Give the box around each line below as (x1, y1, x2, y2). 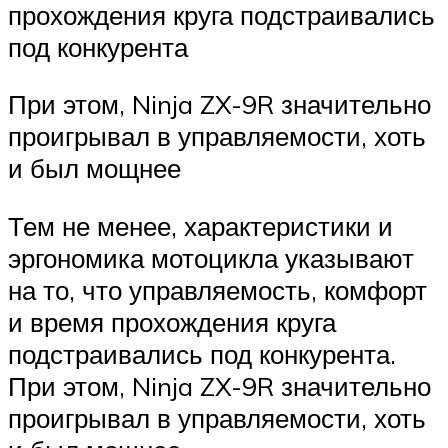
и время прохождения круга (8, 305, 336, 338)
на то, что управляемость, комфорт (8, 273, 427, 306)
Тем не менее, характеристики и (8, 209, 393, 242)
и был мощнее (8, 152, 181, 185)
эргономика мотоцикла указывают (8, 241, 414, 274)
